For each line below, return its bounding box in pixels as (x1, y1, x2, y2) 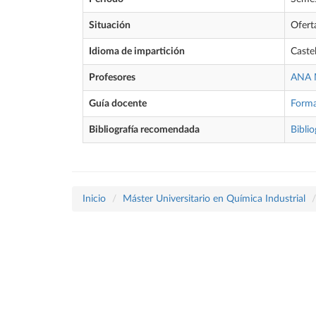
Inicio (83, 194, 106, 204)
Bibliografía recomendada (89, 125, 200, 135)
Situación (89, 20, 130, 30)
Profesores (89, 73, 135, 83)
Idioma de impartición (89, 47, 185, 56)
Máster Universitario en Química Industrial (123, 194, 305, 204)
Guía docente (89, 99, 147, 109)
